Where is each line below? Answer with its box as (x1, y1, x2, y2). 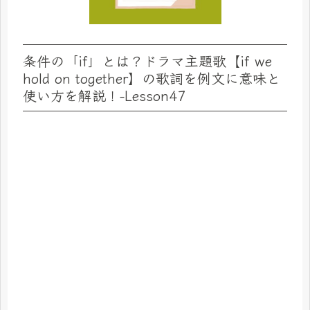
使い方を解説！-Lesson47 (23, 85, 185, 106)
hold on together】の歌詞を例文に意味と (23, 68, 280, 89)
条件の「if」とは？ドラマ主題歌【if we (23, 51, 272, 71)
